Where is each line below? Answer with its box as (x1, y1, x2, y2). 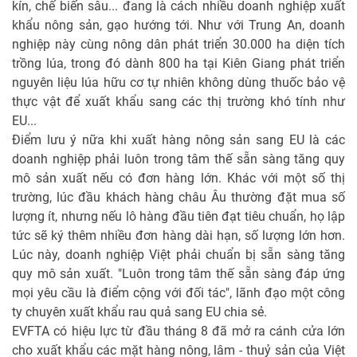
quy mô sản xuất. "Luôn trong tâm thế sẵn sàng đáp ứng (12, 265, 345, 281)
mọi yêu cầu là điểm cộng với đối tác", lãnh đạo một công (12, 284, 345, 300)
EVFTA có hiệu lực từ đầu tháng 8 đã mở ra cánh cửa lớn (12, 323, 345, 339)
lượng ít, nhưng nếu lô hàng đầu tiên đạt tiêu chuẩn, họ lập (12, 208, 345, 224)
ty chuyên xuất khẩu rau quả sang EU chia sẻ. (12, 304, 267, 320)
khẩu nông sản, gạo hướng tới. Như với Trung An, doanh (12, 17, 345, 33)
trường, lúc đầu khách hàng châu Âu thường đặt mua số (12, 189, 345, 205)
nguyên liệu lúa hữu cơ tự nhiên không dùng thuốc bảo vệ (12, 74, 345, 90)
